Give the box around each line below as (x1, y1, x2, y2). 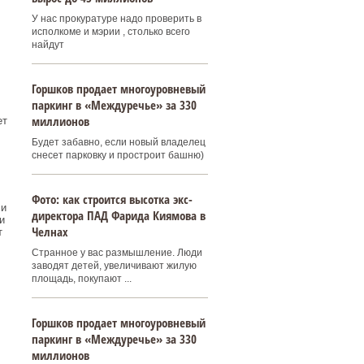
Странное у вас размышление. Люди (31, 247, 202, 258)
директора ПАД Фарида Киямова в (31, 207, 206, 223)
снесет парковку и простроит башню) (31, 149, 204, 161)
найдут (31, 39, 64, 50)
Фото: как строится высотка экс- (31, 191, 193, 207)
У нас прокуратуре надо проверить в (31, 13, 201, 24)
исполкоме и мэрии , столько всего (31, 26, 190, 37)
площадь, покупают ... (31, 273, 132, 284)
